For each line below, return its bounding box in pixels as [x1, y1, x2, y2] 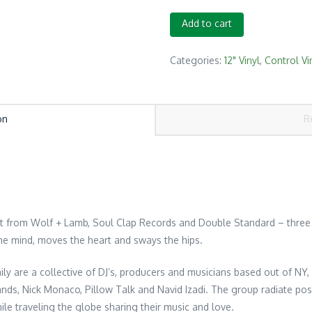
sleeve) [169, 171, 201, 184]
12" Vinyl [224, 54, 260, 67]
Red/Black [169, 119, 216, 132]
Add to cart [182, 17, 232, 30]
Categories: [170, 54, 224, 67]
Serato [169, 15, 200, 27]
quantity [169, 189, 205, 201]
